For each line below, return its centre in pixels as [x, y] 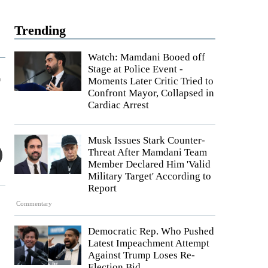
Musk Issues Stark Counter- [147, 140]
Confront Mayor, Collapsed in [151, 93]
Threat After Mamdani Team [147, 152]
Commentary [34, 204]
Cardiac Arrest [118, 105]
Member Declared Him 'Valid [149, 164]
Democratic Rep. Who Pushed [151, 232]
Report [102, 188]
